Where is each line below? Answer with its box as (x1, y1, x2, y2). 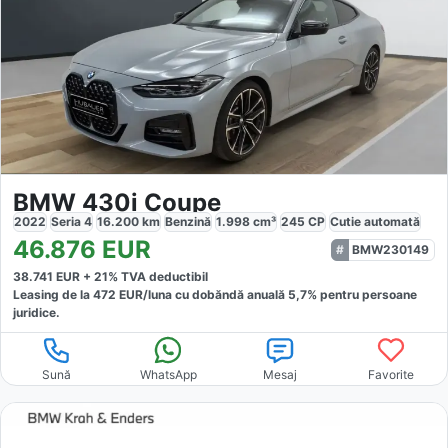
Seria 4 (51, 213, 92, 229)
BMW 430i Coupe (13, 187, 221, 217)
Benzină (165, 213, 211, 229)
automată (364, 213, 420, 229)
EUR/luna (116, 286, 172, 302)
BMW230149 (352, 241, 429, 257)
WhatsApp (139, 366, 197, 382)
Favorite (368, 366, 415, 382)
